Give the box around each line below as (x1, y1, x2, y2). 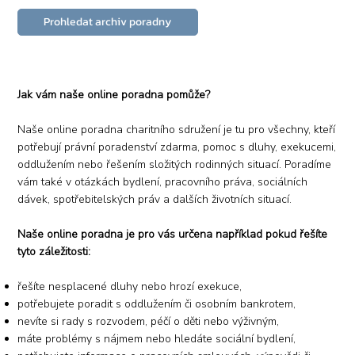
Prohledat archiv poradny (44, 13, 172, 30)
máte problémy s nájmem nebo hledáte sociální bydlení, (17, 330, 296, 346)
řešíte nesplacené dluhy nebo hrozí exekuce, (17, 278, 242, 294)
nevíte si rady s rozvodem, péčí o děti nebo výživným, (17, 313, 280, 329)
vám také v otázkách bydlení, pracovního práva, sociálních (17, 174, 308, 189)
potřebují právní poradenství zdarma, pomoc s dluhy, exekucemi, (17, 139, 337, 155)
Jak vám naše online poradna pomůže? (17, 86, 211, 102)
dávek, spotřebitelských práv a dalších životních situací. (17, 191, 292, 207)
